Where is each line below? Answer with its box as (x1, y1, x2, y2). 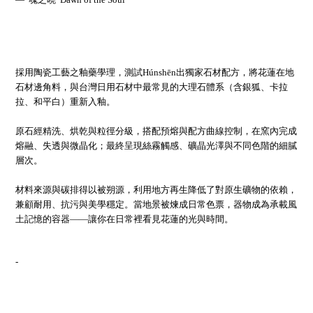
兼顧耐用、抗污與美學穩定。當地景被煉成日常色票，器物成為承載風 (15, 199, 297, 210)
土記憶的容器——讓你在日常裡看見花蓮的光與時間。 (15, 214, 233, 224)
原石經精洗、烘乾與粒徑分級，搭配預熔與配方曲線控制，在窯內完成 (15, 126, 297, 136)
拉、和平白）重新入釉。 (15, 96, 115, 107)
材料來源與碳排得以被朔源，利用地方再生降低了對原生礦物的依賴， (15, 184, 297, 195)
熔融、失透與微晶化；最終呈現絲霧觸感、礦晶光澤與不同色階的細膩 (15, 140, 297, 151)
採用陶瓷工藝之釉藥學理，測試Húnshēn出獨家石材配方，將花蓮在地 (15, 67, 294, 78)
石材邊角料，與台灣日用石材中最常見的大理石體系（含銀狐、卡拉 (15, 82, 288, 92)
